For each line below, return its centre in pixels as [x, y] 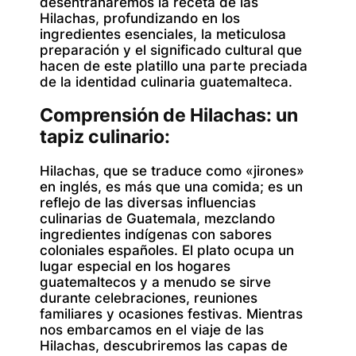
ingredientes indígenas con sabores [156, 235]
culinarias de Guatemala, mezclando [157, 219]
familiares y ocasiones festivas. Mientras [171, 314]
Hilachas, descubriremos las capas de [164, 346]
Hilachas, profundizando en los [140, 18]
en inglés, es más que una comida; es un [171, 187]
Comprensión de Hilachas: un [169, 115]
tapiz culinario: [105, 136]
